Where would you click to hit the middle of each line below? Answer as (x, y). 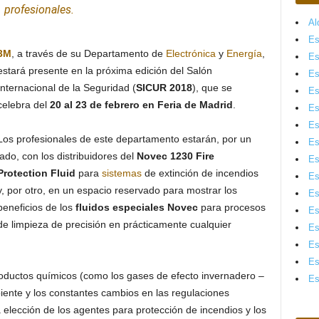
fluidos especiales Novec (136, 207)
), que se (212, 88)
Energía (244, 53)
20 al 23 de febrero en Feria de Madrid (141, 105)
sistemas (121, 173)
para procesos (231, 207)
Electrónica (190, 53)
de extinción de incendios (200, 173)
